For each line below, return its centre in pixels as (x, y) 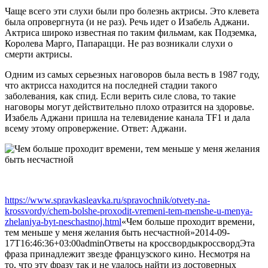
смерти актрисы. (39, 54)
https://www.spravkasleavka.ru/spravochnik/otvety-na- (107, 200)
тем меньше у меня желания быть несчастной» (100, 232)
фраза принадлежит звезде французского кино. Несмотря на (127, 254)
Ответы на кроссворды (151, 243)
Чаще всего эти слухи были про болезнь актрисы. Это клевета (132, 11)
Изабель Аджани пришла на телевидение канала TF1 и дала (127, 117)
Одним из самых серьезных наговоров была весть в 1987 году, (132, 74)
